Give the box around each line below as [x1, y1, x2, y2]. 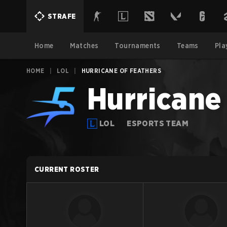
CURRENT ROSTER [34, 165, 99, 173]
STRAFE [48, 12, 76, 20]
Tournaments [115, 42, 161, 50]
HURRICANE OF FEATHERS [81, 67, 162, 74]
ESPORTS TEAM [127, 119, 189, 128]
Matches [69, 42, 99, 50]
